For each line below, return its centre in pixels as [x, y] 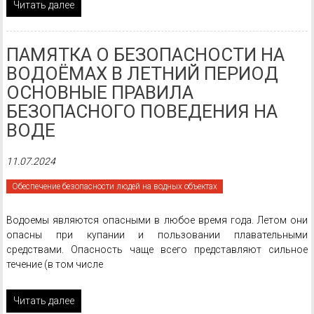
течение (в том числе [54, 264]
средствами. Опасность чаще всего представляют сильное [157, 250]
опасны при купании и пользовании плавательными [157, 235]
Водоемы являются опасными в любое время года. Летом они [157, 220]
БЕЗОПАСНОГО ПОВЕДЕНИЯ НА [142, 111]
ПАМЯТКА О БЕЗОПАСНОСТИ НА [145, 55]
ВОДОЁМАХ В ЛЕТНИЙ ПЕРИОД [142, 74]
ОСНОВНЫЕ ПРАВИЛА [100, 93]
